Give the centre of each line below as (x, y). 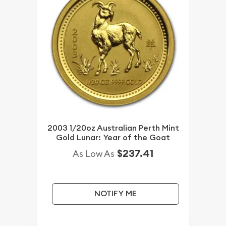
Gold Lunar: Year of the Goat (113, 137)
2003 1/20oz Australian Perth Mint (113, 128)
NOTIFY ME (115, 194)
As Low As (94, 153)
